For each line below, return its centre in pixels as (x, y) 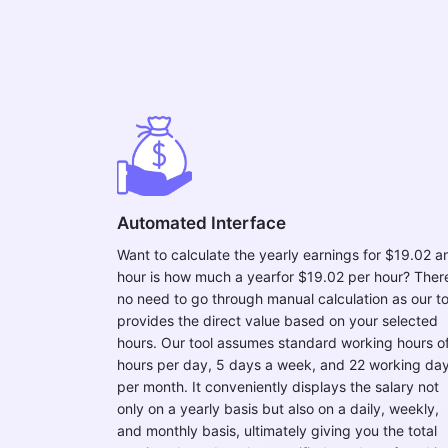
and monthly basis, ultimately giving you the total (277, 430)
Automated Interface (201, 223)
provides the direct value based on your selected (277, 320)
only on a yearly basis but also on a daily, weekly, (278, 408)
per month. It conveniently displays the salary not (278, 386)
